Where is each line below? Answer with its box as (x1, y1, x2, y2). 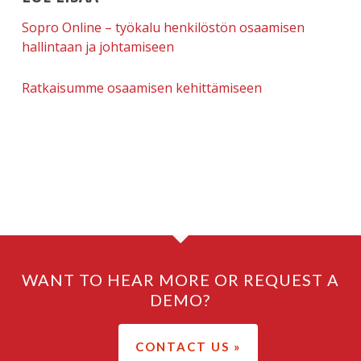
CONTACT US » (135, 339, 242, 354)
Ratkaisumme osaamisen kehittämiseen (21, 79, 262, 97)
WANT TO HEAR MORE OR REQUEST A (21, 270, 339, 289)
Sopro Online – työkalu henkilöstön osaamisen (21, 19, 305, 36)
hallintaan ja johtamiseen (21, 38, 174, 56)
